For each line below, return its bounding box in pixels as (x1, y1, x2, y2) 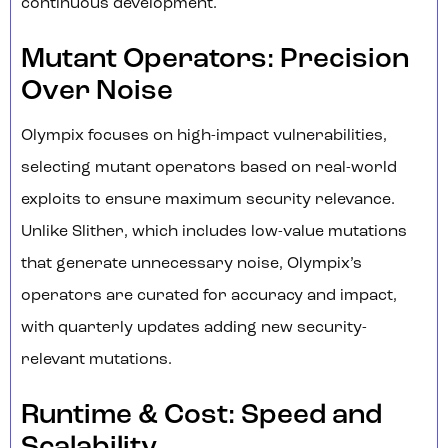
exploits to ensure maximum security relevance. (21, 192, 395, 209)
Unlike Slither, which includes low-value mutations (21, 224, 407, 241)
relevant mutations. (21, 352, 172, 369)
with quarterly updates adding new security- (21, 320, 367, 337)
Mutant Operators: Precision (21, 46, 409, 75)
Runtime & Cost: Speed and (21, 402, 382, 431)
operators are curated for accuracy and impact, (21, 288, 397, 305)
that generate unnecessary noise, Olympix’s (21, 256, 362, 273)
